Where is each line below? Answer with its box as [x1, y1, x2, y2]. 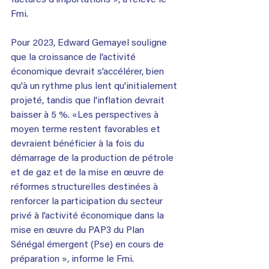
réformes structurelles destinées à [11, 182, 160, 192]
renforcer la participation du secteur [11, 196, 165, 207]
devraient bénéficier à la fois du [11, 139, 147, 149]
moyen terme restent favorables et [11, 124, 163, 134]
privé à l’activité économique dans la [11, 211, 166, 221]
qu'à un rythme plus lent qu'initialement [11, 81, 180, 91]
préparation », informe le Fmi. [11, 254, 134, 264]
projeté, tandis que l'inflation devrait [11, 95, 167, 106]
